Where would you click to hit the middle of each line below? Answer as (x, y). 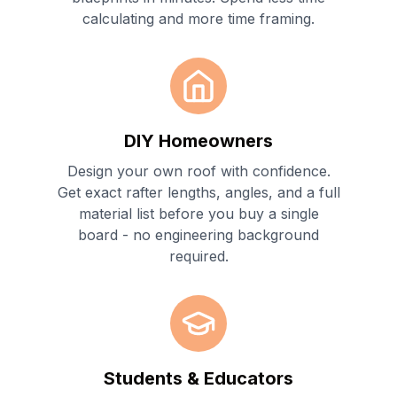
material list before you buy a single (198, 213)
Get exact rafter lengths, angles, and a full (198, 192)
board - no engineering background (198, 234)
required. (198, 256)
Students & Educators (198, 378)
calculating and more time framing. (198, 18)
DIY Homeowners (198, 140)
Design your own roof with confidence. (198, 171)
